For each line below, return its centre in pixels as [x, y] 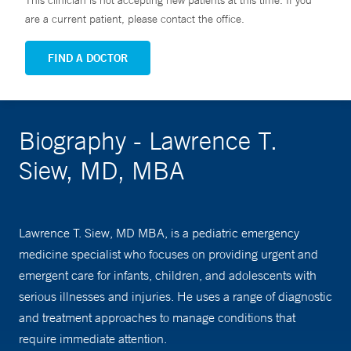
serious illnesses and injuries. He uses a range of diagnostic [175, 297]
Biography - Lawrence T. [148, 141]
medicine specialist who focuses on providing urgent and [168, 254]
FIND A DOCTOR [88, 58]
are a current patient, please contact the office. [135, 19]
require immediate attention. [93, 339]
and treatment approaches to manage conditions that [157, 318]
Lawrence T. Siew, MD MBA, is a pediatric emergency [159, 233]
